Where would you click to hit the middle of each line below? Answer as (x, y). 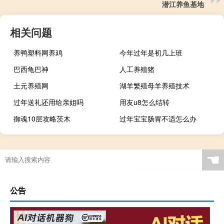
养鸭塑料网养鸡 (38, 53)
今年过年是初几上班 (151, 53)
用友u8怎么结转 (145, 102)
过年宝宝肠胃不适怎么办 (158, 119)
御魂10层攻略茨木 (42, 119)
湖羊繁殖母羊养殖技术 (155, 86)
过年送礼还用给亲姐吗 (48, 102)
